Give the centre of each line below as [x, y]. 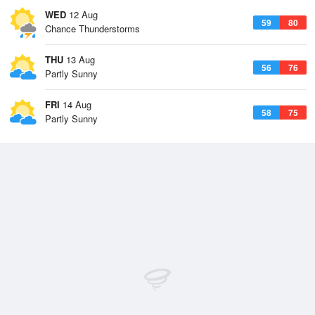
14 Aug [76, 104]
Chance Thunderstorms [92, 28]
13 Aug [79, 59]
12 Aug [82, 14]
